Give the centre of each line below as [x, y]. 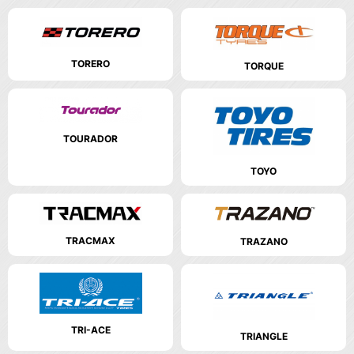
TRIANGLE [264, 337]
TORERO [90, 64]
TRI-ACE [90, 330]
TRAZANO [264, 241]
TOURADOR [90, 139]
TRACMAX [90, 240]
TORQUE [264, 66]
